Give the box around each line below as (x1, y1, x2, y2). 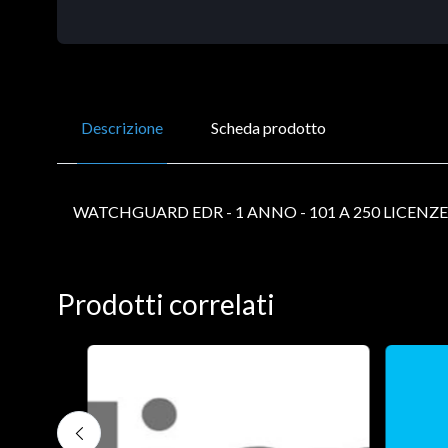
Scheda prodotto (211, 117, 326, 137)
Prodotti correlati (57, 286, 275, 321)
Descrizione (81, 117, 163, 137)
